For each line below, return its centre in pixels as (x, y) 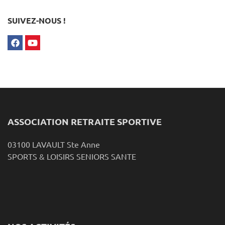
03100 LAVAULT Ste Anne (54, 144)
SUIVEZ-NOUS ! (37, 20)
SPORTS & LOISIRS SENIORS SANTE (72, 156)
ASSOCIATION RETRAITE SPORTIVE (85, 121)
